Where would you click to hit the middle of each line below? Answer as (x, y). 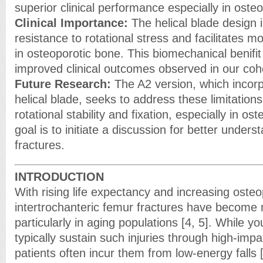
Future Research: (63, 84)
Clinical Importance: (71, 23)
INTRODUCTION (59, 177)
